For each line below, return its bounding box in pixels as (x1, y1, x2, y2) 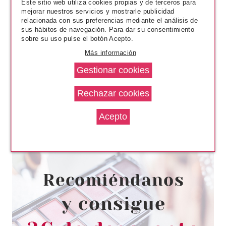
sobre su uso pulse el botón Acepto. (21, 34, 134, 42)
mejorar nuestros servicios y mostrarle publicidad (21, 7, 175, 15)
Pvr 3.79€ (71, 159, 100, 166)
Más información (85, 48, 136, 56)
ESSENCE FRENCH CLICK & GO (64, 131, 161, 138)
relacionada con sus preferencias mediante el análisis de (21, 16, 198, 24)
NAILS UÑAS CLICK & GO (74, 140, 151, 147)
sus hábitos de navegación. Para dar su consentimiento (21, 25, 195, 33)
